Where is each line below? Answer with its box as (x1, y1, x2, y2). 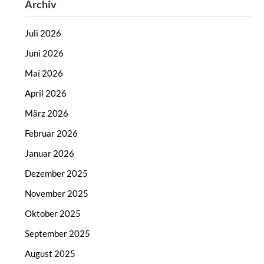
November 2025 (25, 188, 89, 199)
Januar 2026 (25, 148, 75, 159)
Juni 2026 (25, 48, 64, 59)
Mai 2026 (25, 68, 64, 79)
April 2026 (25, 88, 67, 99)
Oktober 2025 (25, 208, 81, 219)
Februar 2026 (25, 128, 78, 139)
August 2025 (25, 248, 76, 259)
